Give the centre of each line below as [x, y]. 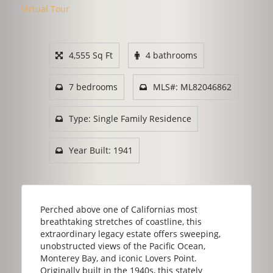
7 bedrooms [93, 87]
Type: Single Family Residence [130, 118]
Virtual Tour [45, 9]
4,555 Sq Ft [91, 55]
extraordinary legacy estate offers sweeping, [130, 233]
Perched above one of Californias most [119, 209]
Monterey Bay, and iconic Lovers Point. [119, 258]
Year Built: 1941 [101, 150]
